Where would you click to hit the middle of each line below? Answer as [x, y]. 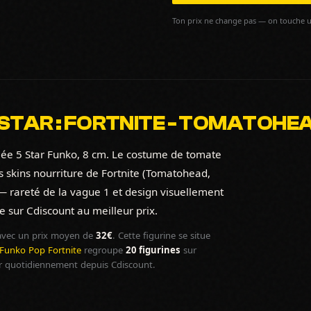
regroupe [103, 250]
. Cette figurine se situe [161, 235]
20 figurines [153, 250]
